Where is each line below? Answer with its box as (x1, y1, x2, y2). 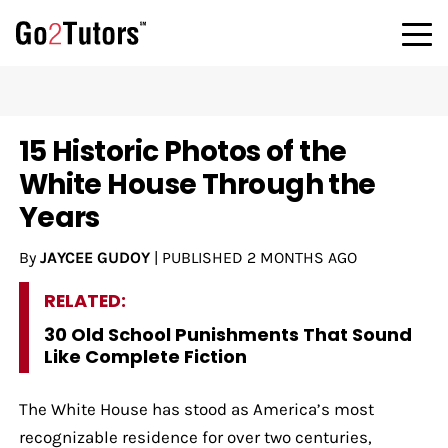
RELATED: (43, 287, 126, 313)
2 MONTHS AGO (246, 247, 357, 267)
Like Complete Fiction (43, 343, 247, 369)
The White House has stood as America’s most (18, 398, 374, 419)
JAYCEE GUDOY (39, 247, 150, 267)
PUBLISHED (161, 247, 247, 267)
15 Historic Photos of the (18, 131, 347, 171)
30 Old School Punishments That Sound (43, 321, 412, 347)
